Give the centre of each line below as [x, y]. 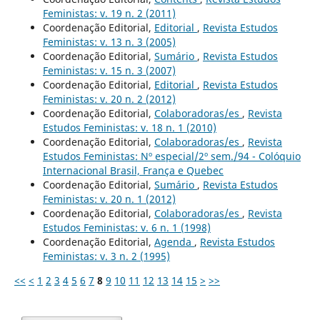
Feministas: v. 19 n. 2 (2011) [109, 13]
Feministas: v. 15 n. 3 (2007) [109, 70]
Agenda [174, 241]
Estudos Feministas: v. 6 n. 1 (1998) [126, 227]
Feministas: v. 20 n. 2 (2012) [109, 99]
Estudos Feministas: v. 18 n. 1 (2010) [129, 127]
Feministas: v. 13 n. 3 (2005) [109, 41]
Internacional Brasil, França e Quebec [133, 170]
